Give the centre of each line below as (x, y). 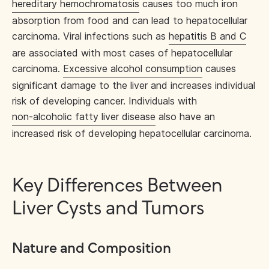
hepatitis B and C (207, 36)
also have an (185, 116)
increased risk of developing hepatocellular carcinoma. (132, 133)
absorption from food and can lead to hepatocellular (130, 20)
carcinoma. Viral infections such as (90, 36)
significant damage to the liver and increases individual (134, 85)
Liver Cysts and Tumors (108, 209)
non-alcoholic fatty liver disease (84, 116)
